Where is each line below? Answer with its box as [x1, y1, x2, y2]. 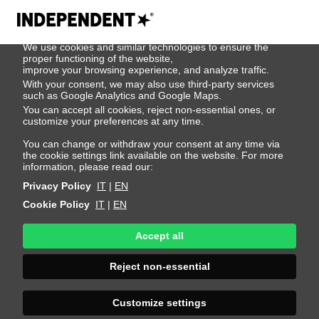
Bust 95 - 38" [166, 96, 231, 108]
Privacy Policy [23, 180, 91, 192]
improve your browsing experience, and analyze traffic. [23, 64, 269, 75]
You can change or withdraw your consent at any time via [23, 138, 280, 150]
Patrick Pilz [118, 51, 300, 88]
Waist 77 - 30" [231, 96, 300, 108]
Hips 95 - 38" [52, 113, 117, 125]
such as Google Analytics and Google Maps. [23, 90, 221, 101]
